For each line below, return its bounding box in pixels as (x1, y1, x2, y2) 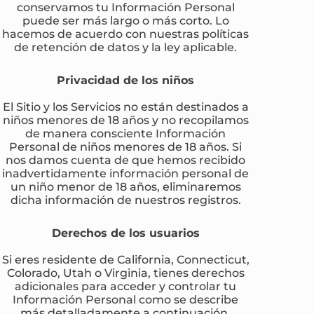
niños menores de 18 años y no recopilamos (2, 112, 249, 127)
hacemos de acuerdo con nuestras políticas (2, 26, 250, 41)
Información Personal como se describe (13, 292, 239, 306)
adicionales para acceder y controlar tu (15, 278, 237, 293)
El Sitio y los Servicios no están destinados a (2, 99, 249, 114)
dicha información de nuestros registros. (10, 192, 241, 207)
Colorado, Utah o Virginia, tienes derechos (6, 265, 245, 280)
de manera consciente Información (25, 125, 226, 140)
